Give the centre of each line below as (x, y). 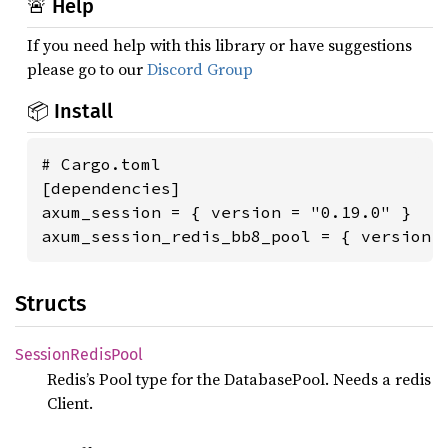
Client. (70, 403)
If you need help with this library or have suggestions (219, 45)
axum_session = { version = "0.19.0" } (226, 212)
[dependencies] (111, 188)
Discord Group (200, 69)
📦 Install (70, 111)
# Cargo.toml (101, 164)
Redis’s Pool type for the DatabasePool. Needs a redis (239, 379)
